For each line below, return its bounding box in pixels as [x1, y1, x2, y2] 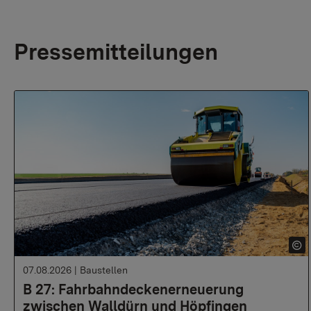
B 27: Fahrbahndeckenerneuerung [23, 281, 244, 298]
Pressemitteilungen [14, 38, 218, 66]
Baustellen [80, 264, 128, 276]
